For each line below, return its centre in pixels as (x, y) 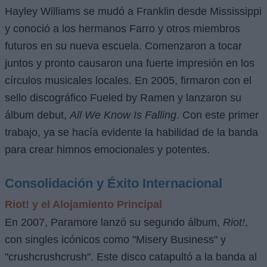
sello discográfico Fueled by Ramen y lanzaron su (123, 98)
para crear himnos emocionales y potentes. (107, 150)
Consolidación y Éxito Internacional (114, 183)
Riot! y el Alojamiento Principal (83, 204)
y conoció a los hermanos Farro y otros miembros (122, 29)
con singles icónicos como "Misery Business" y (115, 239)
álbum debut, (37, 115)
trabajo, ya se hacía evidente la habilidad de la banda (131, 133)
